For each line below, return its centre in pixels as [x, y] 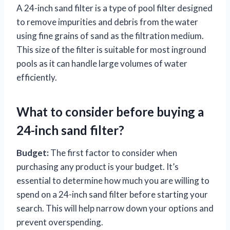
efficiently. [37, 77]
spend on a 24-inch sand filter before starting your [112, 194]
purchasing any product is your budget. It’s [98, 166]
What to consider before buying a [110, 111]
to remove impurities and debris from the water [107, 22]
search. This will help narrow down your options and [115, 208]
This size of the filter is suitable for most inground [111, 49]
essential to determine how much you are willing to [113, 180]
